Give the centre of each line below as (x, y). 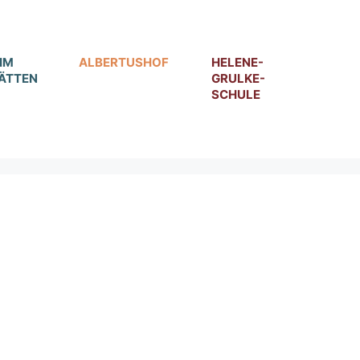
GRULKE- (238, 79)
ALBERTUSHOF (124, 63)
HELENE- (237, 63)
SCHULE (236, 95)
